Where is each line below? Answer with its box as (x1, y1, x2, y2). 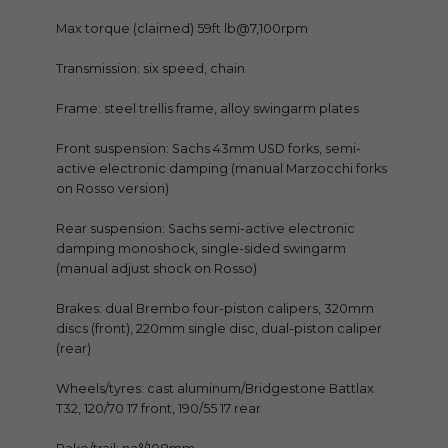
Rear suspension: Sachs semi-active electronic (56, 221, 355, 237)
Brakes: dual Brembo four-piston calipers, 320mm (56, 301, 374, 317)
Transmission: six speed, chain (56, 61, 245, 77)
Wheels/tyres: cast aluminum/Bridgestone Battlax (56, 381, 374, 397)
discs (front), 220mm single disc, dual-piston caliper (56, 321, 382, 337)
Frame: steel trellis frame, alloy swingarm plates (56, 101, 359, 117)
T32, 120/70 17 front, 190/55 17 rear (56, 401, 261, 417)
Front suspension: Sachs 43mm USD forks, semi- (56, 141, 361, 157)
